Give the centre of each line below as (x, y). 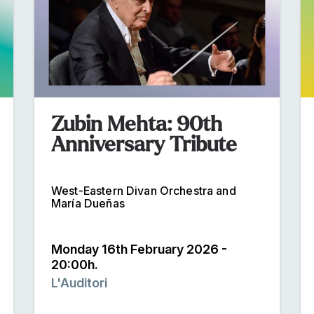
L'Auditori (79, 282)
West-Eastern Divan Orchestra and (144, 190)
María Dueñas (88, 203)
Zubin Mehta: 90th (137, 124)
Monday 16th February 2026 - (139, 249)
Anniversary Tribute (144, 144)
